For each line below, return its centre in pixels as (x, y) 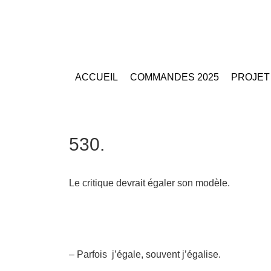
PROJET (250, 77)
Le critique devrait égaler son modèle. (149, 183)
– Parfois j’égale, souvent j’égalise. (145, 254)
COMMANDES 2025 (175, 77)
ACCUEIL (96, 77)
